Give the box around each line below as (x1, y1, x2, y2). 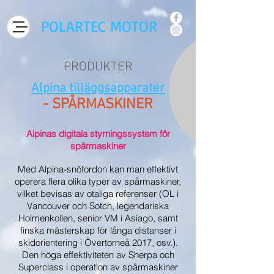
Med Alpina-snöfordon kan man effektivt (18, 163, 178, 175)
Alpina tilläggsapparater (31, 81, 165, 96)
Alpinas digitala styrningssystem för (26, 128, 170, 139)
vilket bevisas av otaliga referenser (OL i (17, 188, 179, 199)
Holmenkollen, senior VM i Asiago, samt (18, 212, 178, 224)
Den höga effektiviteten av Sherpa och (21, 249, 174, 261)
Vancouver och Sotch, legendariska (27, 200, 169, 212)
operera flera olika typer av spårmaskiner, (15, 176, 181, 187)
